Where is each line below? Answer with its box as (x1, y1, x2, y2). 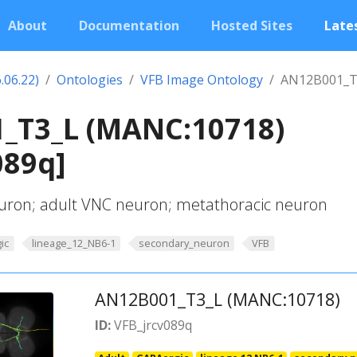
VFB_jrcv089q (110, 316, 192, 334)
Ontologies (57, 71, 123, 88)
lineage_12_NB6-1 (31, 236, 116, 250)
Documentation (79, 17, 179, 34)
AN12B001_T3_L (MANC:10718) (94, 287, 340, 311)
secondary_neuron (138, 236, 229, 250)
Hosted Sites (211, 17, 292, 34)
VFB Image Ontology (140, 71, 263, 88)
